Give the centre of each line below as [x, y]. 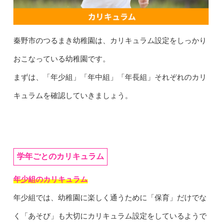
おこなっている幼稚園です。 [61, 59]
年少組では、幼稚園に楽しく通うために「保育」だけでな [110, 197]
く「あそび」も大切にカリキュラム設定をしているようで [110, 216]
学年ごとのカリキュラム [60, 156]
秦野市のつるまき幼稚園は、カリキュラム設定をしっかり [110, 40]
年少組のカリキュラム [50, 179]
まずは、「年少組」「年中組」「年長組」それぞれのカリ [110, 77]
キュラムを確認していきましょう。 [73, 95]
